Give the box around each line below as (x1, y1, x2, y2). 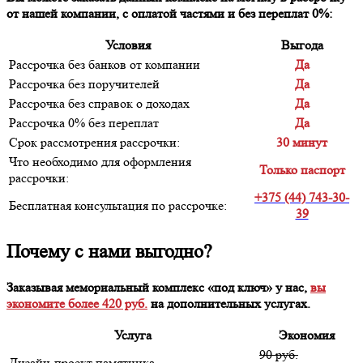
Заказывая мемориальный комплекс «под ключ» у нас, (6, 279, 310, 295)
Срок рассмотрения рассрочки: (9, 134, 180, 150)
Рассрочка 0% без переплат (9, 114, 159, 130)
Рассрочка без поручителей (9, 75, 160, 92)
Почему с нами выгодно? (6, 240, 212, 263)
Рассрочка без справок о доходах (9, 95, 190, 111)
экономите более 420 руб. (6, 295, 147, 311)
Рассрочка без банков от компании (9, 56, 200, 72)
